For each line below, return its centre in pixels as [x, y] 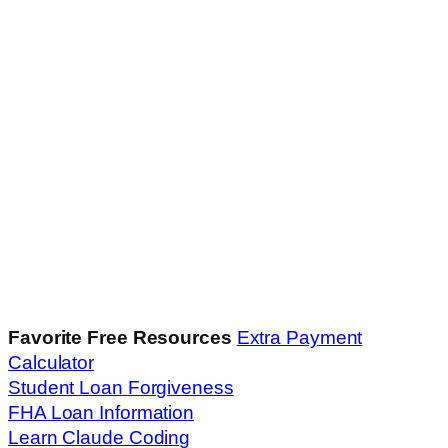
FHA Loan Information [101, 413]
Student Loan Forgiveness [121, 388]
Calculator [51, 363]
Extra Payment [299, 338]
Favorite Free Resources [120, 338]
